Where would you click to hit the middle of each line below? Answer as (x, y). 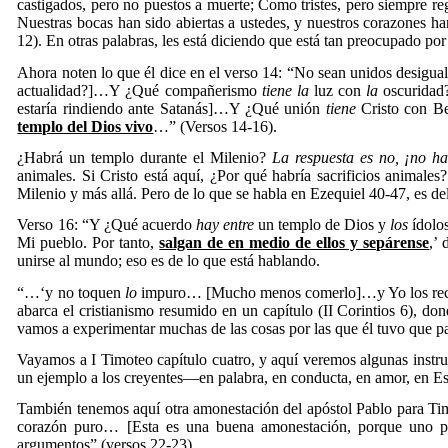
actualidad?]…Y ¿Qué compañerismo (139, 90)
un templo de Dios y (322, 225)
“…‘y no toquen (71, 292)
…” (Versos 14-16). (215, 126)
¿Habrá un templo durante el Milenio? (144, 158)
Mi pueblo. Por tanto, (88, 243)
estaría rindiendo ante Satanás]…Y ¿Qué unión (171, 108)
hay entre (224, 225)
